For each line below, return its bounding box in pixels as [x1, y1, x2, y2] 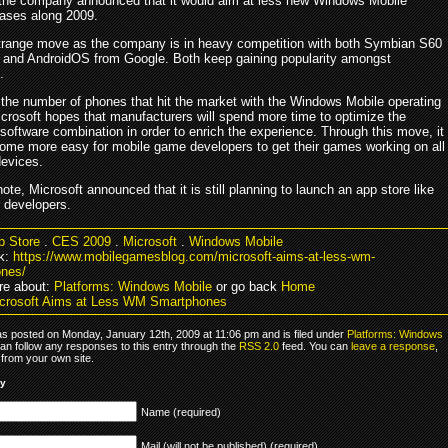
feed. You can [279, 339, 351, 352]
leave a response [351, 339, 435, 352]
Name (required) [141, 405, 221, 418]
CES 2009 [52, 233, 111, 249]
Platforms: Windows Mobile [54, 278, 212, 294]
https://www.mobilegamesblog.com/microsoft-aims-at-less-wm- [13, 248, 375, 264]
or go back [212, 278, 281, 294]
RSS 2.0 [239, 339, 279, 352]
